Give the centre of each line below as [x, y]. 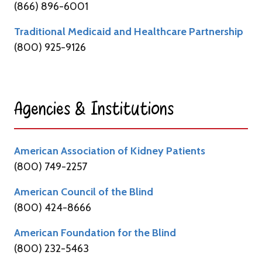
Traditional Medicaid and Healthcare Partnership [129, 31]
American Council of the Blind [84, 192]
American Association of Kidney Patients [110, 151]
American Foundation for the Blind [95, 232]
